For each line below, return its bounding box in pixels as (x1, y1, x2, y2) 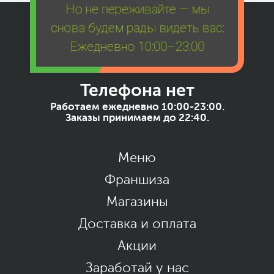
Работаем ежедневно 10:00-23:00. (50, 100, 224, 113)
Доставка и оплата (78, 216, 196, 231)
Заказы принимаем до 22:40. (65, 111, 209, 124)
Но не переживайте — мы (66, 1, 208, 16)
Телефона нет (80, 80, 194, 100)
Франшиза (105, 172, 169, 187)
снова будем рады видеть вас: (51, 20, 223, 34)
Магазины (106, 194, 168, 209)
